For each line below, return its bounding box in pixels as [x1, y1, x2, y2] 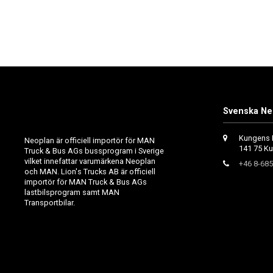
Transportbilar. [24, 198, 75, 208]
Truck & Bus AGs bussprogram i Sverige [24, 146, 164, 156]
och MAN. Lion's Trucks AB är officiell [24, 167, 155, 177]
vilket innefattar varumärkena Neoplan [24, 157, 155, 166]
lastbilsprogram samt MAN [24, 188, 119, 197]
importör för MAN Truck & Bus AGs [24, 177, 147, 187]
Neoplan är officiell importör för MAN [24, 136, 155, 146]
